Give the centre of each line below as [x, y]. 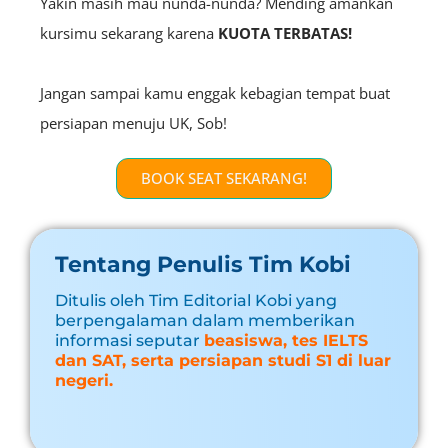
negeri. [84, 380]
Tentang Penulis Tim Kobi [203, 264]
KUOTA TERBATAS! [285, 32]
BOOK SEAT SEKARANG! [224, 177]
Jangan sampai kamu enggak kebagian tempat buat [215, 92]
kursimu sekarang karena [129, 32]
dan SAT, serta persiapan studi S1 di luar [223, 360]
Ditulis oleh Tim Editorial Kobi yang [196, 300]
